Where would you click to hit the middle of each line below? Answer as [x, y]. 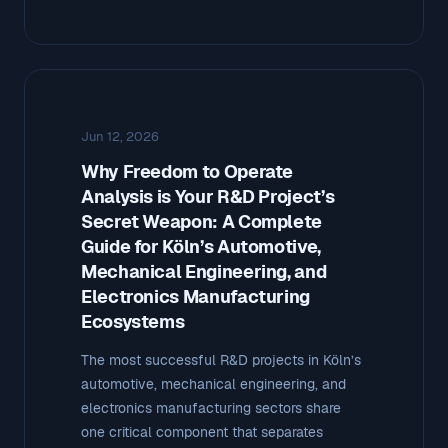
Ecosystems [133, 321]
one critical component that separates [202, 431]
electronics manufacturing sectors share [211, 407]
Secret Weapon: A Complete [201, 221]
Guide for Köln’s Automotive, [201, 246]
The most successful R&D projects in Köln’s [221, 359]
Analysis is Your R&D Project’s [208, 196]
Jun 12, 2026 [120, 136]
